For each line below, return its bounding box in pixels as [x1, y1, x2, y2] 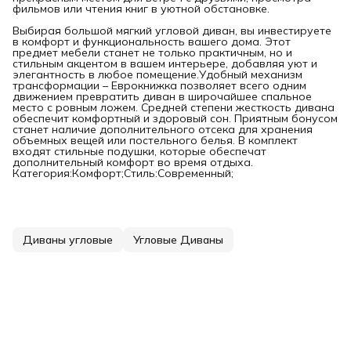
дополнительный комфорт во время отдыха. [13, 154, 253, 169]
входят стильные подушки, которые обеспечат [13, 143, 266, 158]
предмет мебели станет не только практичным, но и [13, 45, 292, 60]
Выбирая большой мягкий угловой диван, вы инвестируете [13, 23, 331, 38]
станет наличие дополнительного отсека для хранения [13, 121, 313, 136]
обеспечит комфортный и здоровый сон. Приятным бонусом [13, 110, 338, 125]
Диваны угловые [23, 232, 113, 247]
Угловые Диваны [133, 232, 223, 247]
